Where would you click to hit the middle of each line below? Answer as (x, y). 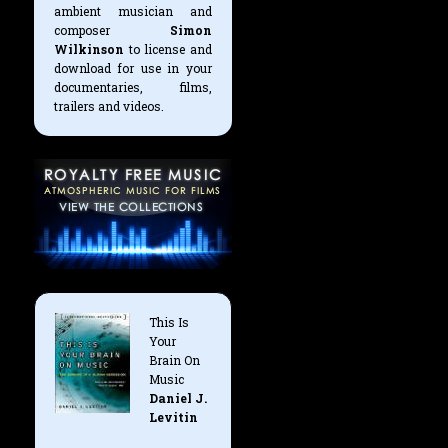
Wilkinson (88, 48)
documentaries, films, (132, 86)
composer (111, 29)
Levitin (174, 416)
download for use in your (132, 67)
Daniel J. (178, 397)
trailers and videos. (108, 105)
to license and (167, 48)
